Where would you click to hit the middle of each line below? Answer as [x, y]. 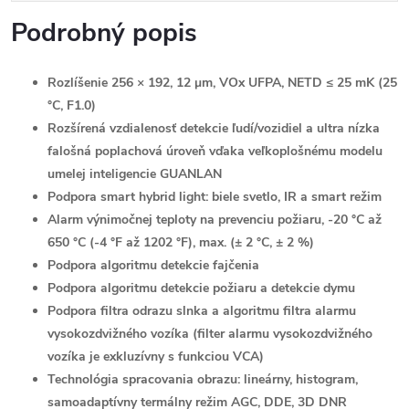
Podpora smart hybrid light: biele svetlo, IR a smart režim [215, 197]
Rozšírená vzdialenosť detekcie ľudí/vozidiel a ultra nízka [214, 128]
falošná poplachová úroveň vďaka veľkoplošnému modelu [215, 151]
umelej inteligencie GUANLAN [135, 174]
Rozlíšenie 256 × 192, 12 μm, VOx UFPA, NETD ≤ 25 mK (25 [222, 83]
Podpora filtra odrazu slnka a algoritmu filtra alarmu [202, 311]
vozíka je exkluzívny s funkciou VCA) [156, 357]
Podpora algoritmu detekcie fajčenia [153, 265]
